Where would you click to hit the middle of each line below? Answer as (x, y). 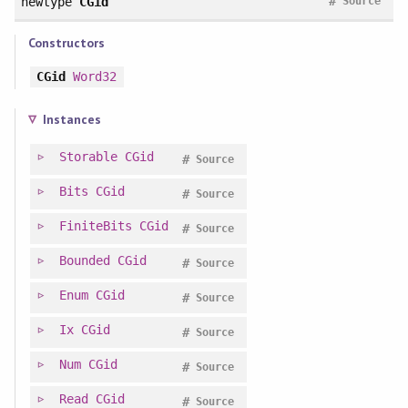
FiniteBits (95, 225)
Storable (88, 156)
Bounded (84, 260)
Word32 (94, 76)
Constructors (66, 42)
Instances (71, 119)
